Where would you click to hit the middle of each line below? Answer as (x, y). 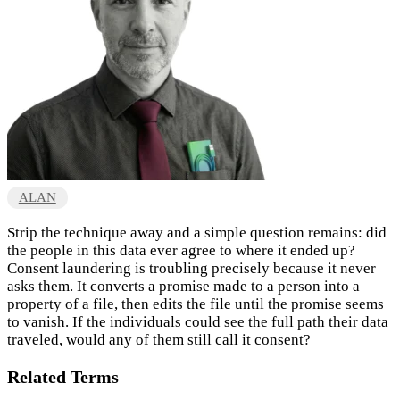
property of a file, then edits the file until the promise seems (196, 304)
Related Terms (63, 377)
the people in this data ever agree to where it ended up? (181, 251)
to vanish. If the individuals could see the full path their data (198, 322)
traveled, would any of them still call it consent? (159, 340)
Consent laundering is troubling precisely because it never (192, 269)
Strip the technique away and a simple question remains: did (197, 233)
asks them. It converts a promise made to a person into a (183, 287)
